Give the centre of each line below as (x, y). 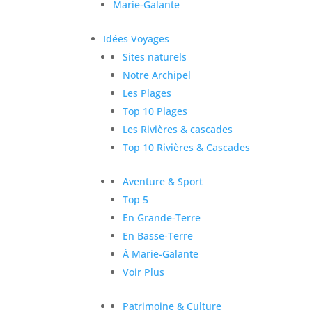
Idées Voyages (136, 38)
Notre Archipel (157, 75)
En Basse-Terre (158, 235)
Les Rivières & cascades (178, 129)
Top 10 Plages (155, 111)
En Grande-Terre (162, 217)
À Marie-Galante (161, 253)
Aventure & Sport (163, 181)
